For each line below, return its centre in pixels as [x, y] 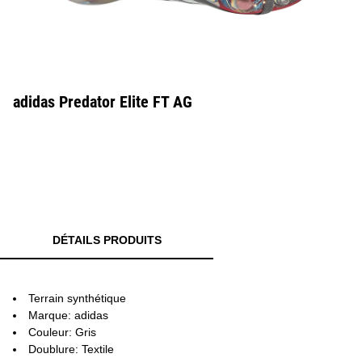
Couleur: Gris [62, 332]
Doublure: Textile [71, 349]
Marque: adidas [68, 315]
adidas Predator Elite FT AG [103, 102]
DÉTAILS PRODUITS [107, 240]
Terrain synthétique [77, 298]
